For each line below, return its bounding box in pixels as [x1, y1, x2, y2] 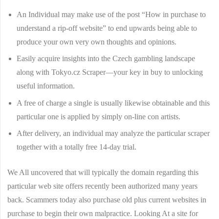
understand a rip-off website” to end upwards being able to [17, 23, 197, 32]
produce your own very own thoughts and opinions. [17, 37, 177, 46]
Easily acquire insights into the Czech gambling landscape [17, 54, 196, 63]
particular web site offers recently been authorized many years [7, 182, 197, 191]
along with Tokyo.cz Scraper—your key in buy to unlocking [17, 68, 203, 77]
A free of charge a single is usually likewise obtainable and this [17, 98, 210, 107]
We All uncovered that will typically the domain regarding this [7, 168, 198, 177]
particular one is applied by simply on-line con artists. [17, 112, 181, 121]
